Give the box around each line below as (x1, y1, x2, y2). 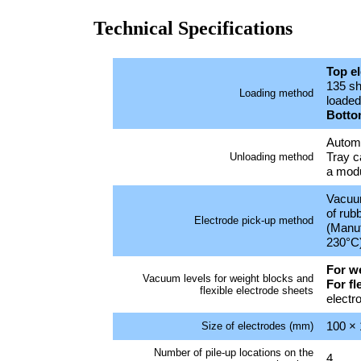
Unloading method (230, 150, 313, 163)
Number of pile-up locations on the (154, 346, 313, 359)
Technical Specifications (93, 18, 293, 39)
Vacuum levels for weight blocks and (143, 272, 313, 284)
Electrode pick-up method (194, 214, 313, 226)
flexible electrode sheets (200, 284, 313, 297)
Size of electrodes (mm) (201, 319, 313, 332)
